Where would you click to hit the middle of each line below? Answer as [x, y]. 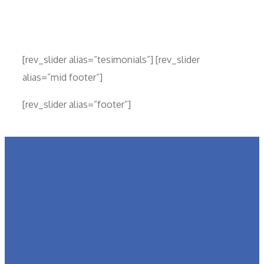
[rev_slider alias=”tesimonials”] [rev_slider [111, 60]
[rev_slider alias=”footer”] [77, 105]
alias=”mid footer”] [62, 77]
